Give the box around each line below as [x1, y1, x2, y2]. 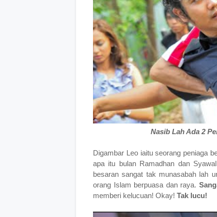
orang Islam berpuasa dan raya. [93, 181, 199, 189]
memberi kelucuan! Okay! [93, 191, 177, 200]
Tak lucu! [177, 191, 207, 200]
